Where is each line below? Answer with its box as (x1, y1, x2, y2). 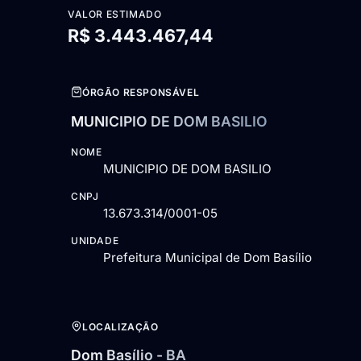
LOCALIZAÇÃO (82, 320, 159, 333)
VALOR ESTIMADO (68, 7, 162, 20)
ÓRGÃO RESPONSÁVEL (82, 85, 200, 98)
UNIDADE (71, 234, 119, 247)
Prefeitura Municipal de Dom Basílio (103, 249, 312, 265)
